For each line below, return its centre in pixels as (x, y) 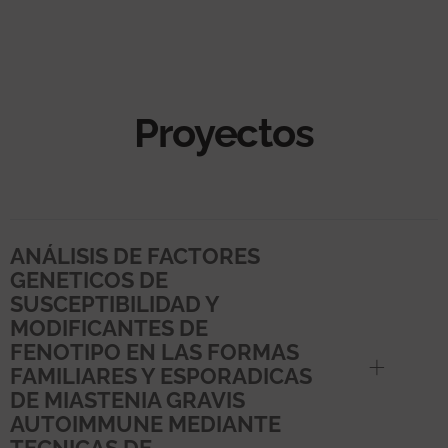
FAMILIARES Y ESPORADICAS (161, 375)
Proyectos (224, 132)
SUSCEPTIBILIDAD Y (114, 303)
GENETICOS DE (89, 279)
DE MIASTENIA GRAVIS (127, 399)
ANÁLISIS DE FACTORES (135, 255)
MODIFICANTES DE (109, 327)
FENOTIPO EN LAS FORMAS (154, 351)
